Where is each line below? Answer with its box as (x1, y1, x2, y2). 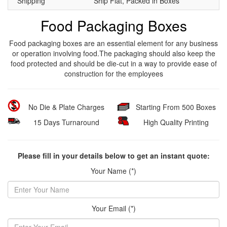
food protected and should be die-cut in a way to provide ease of (10, 58, 217, 68)
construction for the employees (64, 68, 163, 79)
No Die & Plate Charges (28, 101, 104, 112)
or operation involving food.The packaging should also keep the (12, 48, 215, 58)
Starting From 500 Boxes (136, 101, 216, 112)
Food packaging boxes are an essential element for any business (9, 37, 218, 48)
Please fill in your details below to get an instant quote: (17, 150, 210, 161)
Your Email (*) (91, 203, 136, 213)
